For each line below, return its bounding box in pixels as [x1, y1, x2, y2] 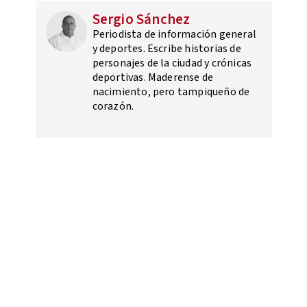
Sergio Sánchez [92, 9, 191, 30]
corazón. [92, 99, 134, 114]
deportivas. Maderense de [92, 70, 214, 86]
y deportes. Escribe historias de [92, 41, 241, 57]
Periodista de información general [92, 27, 257, 42]
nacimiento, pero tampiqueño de [92, 84, 250, 100]
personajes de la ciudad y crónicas [92, 56, 252, 71]
